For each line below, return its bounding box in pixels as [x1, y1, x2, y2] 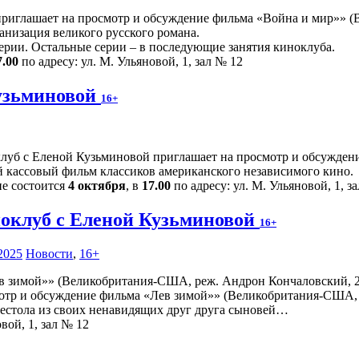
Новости [26, 247, 73, 261]
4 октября [68, 179, 126, 193]
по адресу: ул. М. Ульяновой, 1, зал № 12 [18, 54, 243, 69]
